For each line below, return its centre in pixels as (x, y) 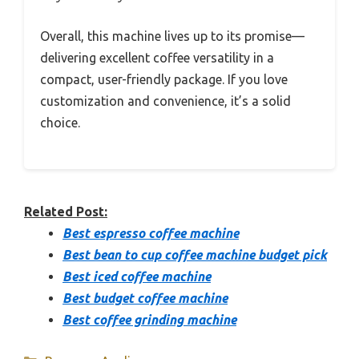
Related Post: (66, 212)
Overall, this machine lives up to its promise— (172, 36)
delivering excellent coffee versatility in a (157, 58)
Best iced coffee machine (137, 277)
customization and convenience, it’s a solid (165, 101)
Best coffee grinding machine (149, 320)
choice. (60, 123)
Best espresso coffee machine (151, 234)
